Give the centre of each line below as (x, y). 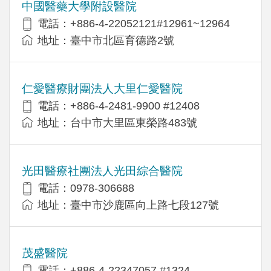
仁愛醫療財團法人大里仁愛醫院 (102, 88)
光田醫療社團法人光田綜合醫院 (102, 171)
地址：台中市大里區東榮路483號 (117, 122)
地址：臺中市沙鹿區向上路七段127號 (128, 205)
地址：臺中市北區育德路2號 (106, 40)
